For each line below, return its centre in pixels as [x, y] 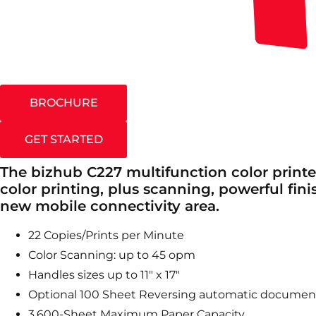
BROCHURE [63, 102]
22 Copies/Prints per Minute [106, 235]
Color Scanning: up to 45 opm [112, 255]
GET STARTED [63, 139]
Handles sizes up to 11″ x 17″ [104, 274]
